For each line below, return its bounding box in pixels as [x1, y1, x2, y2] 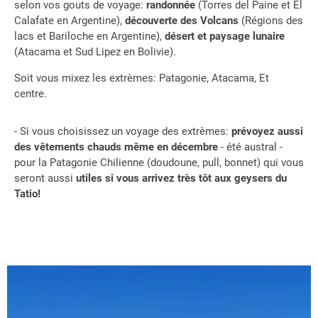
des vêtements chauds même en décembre [14, 141, 218, 154]
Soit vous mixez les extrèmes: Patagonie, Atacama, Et [14, 72, 269, 85]
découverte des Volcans [125, 14, 238, 28]
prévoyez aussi [231, 125, 303, 138]
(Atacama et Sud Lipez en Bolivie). [14, 45, 176, 59]
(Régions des [238, 14, 303, 28]
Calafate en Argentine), [14, 14, 125, 28]
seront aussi [14, 172, 76, 185]
